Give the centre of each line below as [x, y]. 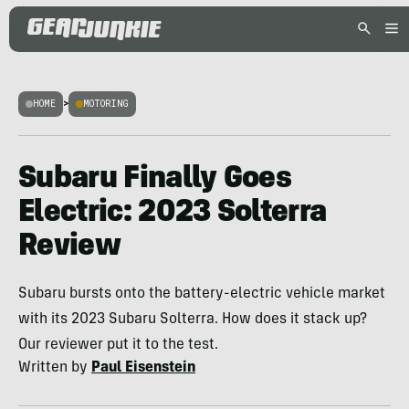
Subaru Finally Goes [155, 180]
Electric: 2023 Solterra [173, 214]
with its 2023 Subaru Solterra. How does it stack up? [193, 320]
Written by [55, 368]
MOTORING [106, 104]
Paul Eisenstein [143, 368]
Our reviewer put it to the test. [118, 345]
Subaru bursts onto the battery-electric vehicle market [202, 294]
